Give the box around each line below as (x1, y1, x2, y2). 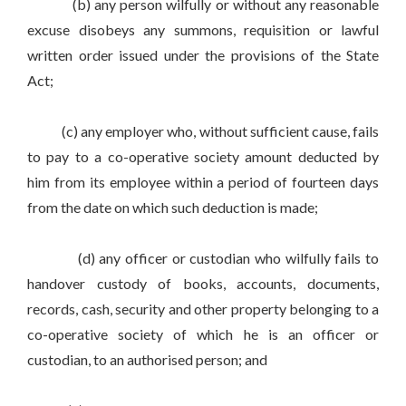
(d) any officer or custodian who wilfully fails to (27, 249, 379, 267)
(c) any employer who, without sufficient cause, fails (27, 122, 379, 140)
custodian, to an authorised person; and (27, 351, 267, 369)
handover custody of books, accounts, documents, (27, 275, 379, 293)
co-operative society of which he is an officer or (27, 325, 379, 343)
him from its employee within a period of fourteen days (27, 173, 379, 191)
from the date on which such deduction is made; (27, 198, 318, 217)
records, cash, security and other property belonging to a (27, 300, 379, 318)
